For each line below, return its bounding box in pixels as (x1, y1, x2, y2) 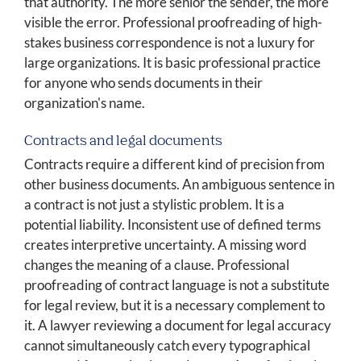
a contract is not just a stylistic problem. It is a (24, 196, 284, 214)
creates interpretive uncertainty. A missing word (24, 236, 307, 254)
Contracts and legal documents (24, 135, 222, 149)
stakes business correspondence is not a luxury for (24, 34, 315, 52)
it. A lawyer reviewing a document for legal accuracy (24, 317, 331, 334)
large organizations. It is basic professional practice (24, 54, 321, 72)
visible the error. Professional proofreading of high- (24, 14, 322, 31)
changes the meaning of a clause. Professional (24, 256, 289, 274)
